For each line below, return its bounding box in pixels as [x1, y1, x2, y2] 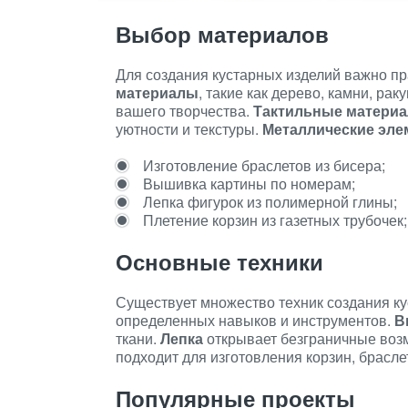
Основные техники [116, 246, 323, 277]
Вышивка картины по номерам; [143, 173, 355, 194]
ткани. [116, 328, 160, 349]
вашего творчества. [116, 100, 253, 121]
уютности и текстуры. [116, 118, 262, 139]
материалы [116, 82, 199, 103]
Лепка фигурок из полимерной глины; [143, 191, 397, 212]
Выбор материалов [116, 18, 329, 49]
